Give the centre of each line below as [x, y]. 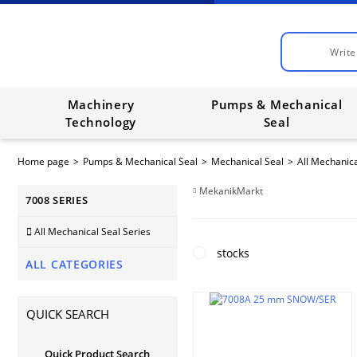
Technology [101, 122]
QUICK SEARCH [68, 314]
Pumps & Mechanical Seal [140, 161]
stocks [233, 253]
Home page [43, 161]
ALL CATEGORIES [75, 264]
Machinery [101, 104]
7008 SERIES [57, 200]
